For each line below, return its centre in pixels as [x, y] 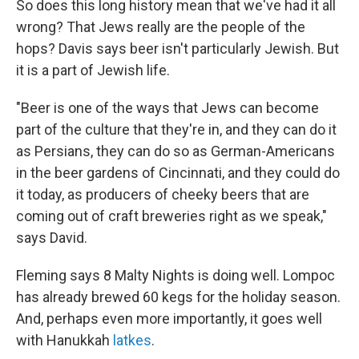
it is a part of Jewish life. [93, 70]
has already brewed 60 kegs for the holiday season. [178, 297]
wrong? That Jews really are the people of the [161, 27]
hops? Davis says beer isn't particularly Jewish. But [177, 48]
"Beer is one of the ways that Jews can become [167, 108]
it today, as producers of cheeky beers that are [163, 194]
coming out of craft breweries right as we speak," [171, 216]
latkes [132, 340]
